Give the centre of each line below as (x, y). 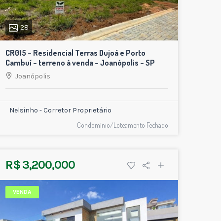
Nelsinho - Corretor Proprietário (60, 110)
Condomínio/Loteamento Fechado (123, 125)
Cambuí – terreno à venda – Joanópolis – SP (80, 63)
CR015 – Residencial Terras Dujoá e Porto (75, 53)
